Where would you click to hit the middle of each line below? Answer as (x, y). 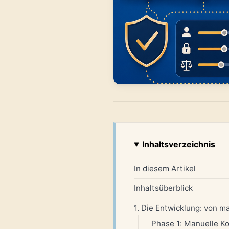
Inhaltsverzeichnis (179, 144)
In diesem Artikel (165, 169)
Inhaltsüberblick (163, 188)
